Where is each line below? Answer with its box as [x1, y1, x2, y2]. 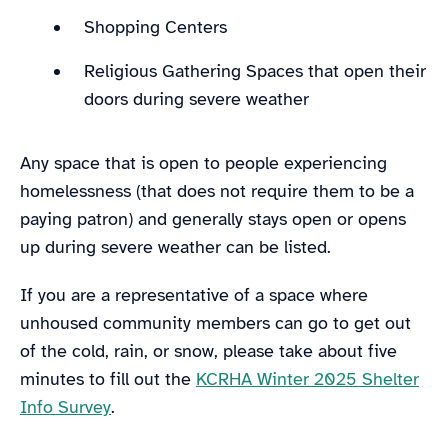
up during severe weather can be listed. [20, 235, 341, 258]
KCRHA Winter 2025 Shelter [196, 367, 419, 390]
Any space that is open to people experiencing [20, 151, 387, 174]
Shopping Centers [84, 15, 232, 38]
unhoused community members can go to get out [20, 311, 411, 334]
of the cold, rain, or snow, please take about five [20, 339, 397, 362]
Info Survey [20, 395, 111, 418]
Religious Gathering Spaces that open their [84, 59, 426, 82]
